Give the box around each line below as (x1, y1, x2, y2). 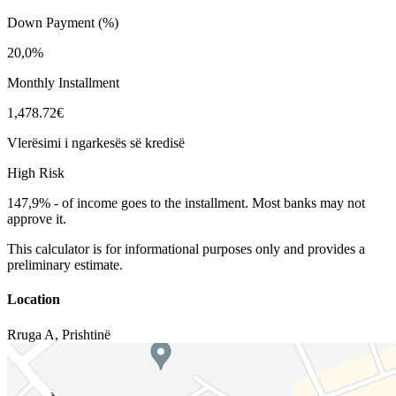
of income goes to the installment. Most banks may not (62, 195, 365, 210)
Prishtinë (62, 326, 110, 342)
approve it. (7, 211, 66, 226)
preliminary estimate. (7, 257, 123, 272)
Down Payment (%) (7, 15, 118, 30)
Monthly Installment (7, 75, 119, 90)
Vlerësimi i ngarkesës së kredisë (7, 135, 185, 150)
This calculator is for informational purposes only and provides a (7, 241, 365, 256)
